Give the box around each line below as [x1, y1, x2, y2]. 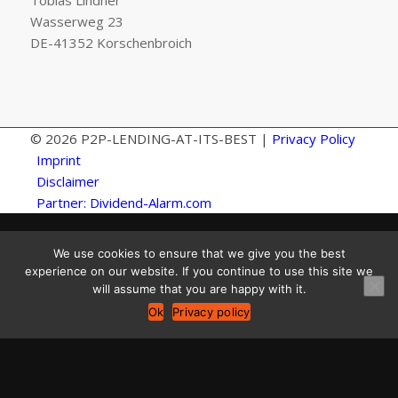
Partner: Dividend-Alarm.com [36, 193, 211, 211]
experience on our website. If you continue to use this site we [25, 263, 373, 278]
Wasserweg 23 [29, 12, 123, 31]
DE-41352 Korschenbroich [29, 34, 192, 52]
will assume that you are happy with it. [92, 281, 306, 296]
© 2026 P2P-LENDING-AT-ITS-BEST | [29, 129, 272, 147]
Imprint [36, 150, 81, 169]
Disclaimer [36, 171, 99, 190]
